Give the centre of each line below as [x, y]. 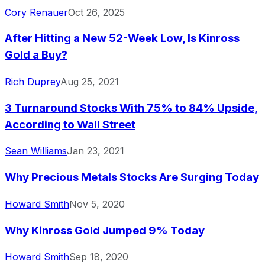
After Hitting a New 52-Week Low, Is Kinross [122, 38]
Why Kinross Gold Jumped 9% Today [105, 230]
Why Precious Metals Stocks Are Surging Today [132, 177]
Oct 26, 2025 [96, 12]
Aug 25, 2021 [90, 81]
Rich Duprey [33, 81]
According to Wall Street [70, 124]
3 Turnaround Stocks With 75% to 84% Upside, [131, 108]
